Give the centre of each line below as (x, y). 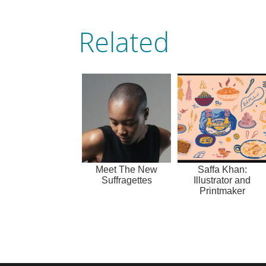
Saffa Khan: (222, 169)
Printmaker (222, 191)
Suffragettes (126, 180)
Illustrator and (222, 180)
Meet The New (126, 169)
